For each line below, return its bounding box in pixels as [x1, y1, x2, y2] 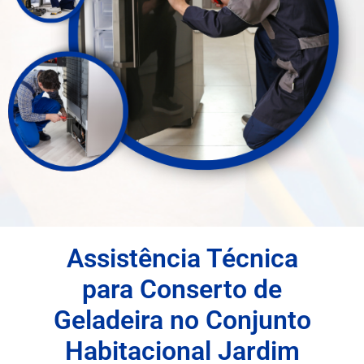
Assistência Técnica [66, 243, 298, 275]
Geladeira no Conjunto [53, 305, 311, 336]
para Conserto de [82, 274, 282, 305]
